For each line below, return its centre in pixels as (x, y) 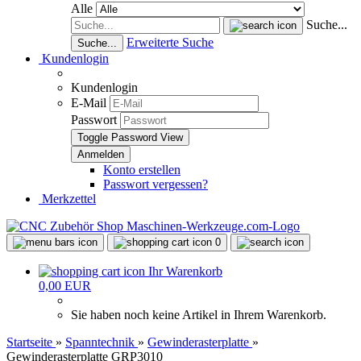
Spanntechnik (100, 342)
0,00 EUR (65, 286)
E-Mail (89, 103)
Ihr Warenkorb (185, 271)
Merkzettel (67, 199)
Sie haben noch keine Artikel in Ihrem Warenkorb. (199, 315)
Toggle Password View (130, 137)
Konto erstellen (142, 170)
